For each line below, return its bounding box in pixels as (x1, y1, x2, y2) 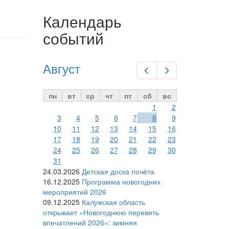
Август (42, 59, 80, 78)
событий (42, 27, 104, 50)
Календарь (42, 10, 122, 33)
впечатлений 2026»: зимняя (42, 217, 137, 228)
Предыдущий (150, 65, 194, 76)
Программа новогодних (81, 176, 161, 187)
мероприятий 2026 (42, 187, 106, 197)
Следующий (170, 65, 211, 76)
